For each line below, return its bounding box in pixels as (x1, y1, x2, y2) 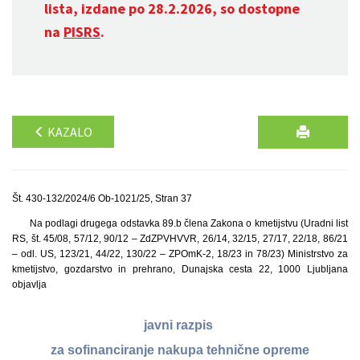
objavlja (12, 279, 47, 290)
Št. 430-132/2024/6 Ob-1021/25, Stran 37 (12, 193, 192, 204)
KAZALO (45, 124, 92, 140)
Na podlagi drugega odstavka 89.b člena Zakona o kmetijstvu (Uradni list (29, 218, 348, 229)
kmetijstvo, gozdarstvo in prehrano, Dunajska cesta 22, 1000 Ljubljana (12, 264, 348, 275)
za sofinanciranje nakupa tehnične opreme (51, 343, 309, 358)
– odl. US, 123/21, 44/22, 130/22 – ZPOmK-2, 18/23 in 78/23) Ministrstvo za (12, 248, 348, 260)
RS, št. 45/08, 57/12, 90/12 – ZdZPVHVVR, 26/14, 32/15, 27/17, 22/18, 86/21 (12, 233, 348, 244)
